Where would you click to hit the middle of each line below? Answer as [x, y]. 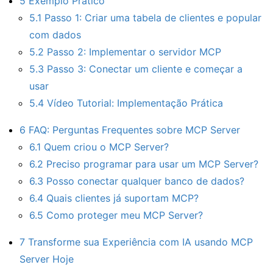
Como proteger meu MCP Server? [123, 215]
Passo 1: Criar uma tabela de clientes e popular [151, 17]
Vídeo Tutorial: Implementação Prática [133, 103]
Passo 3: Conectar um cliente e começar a [143, 69]
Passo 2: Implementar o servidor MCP [133, 51]
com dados [55, 34]
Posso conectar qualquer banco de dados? [144, 181]
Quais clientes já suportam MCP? [121, 198]
